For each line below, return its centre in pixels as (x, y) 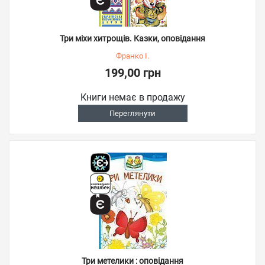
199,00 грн (132, 73)
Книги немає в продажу (132, 97)
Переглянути (132, 113)
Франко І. (132, 56)
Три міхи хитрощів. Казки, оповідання (132, 38)
